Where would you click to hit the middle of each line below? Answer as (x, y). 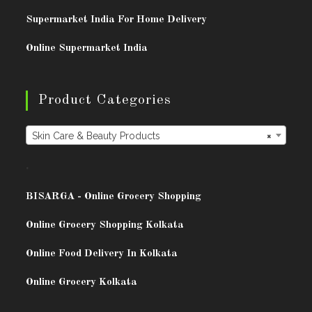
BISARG (47, 197)
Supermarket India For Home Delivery (117, 20)
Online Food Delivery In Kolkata (102, 254)
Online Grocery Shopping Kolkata (105, 226)
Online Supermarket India (87, 48)
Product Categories (105, 100)
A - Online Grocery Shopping (134, 197)
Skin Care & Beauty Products (96, 136)
